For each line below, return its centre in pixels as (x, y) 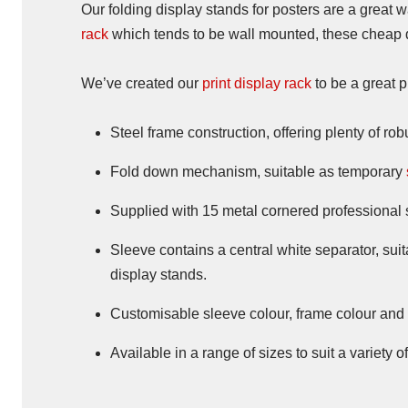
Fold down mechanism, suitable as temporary (258, 172)
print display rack (257, 83)
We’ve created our (142, 83)
